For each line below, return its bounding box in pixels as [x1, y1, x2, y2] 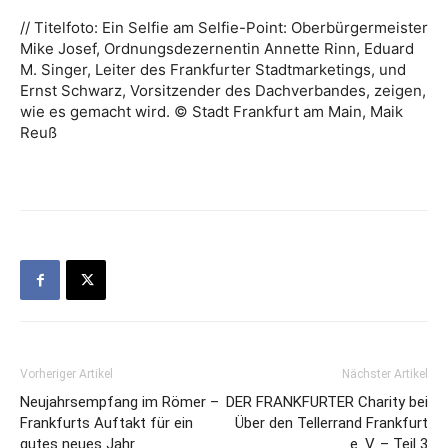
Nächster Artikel [342, 367, 428, 382]
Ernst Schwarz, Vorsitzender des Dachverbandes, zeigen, [20, 81, 426, 101]
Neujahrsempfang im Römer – [20, 393, 219, 412]
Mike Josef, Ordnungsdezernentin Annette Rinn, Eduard [20, 39, 414, 59]
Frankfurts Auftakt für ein [20, 414, 193, 433]
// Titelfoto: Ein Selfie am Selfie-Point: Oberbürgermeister [20, 18, 428, 38]
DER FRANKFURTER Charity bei [226, 393, 428, 412]
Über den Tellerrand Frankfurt [235, 414, 428, 433]
